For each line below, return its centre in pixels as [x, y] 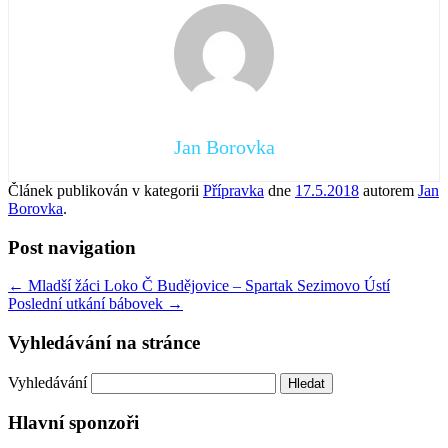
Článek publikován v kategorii [105, 190]
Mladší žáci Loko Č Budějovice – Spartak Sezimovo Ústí [207, 286]
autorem [388, 190]
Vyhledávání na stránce [104, 342]
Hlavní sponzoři [73, 423]
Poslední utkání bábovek [87, 304]
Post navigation [72, 247]
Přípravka [233, 190]
